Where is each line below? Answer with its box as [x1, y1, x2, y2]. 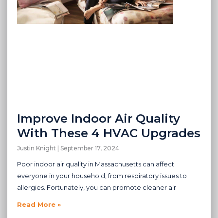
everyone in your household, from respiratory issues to [17, 171, 187, 180]
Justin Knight [17, 144, 57, 152]
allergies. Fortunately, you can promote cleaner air [17, 183, 176, 191]
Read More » [17, 200, 61, 208]
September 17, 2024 [59, 144, 119, 152]
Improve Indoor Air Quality [17, 111, 180, 126]
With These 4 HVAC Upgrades [17, 126, 200, 140]
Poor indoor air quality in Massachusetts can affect [17, 160, 174, 168]
